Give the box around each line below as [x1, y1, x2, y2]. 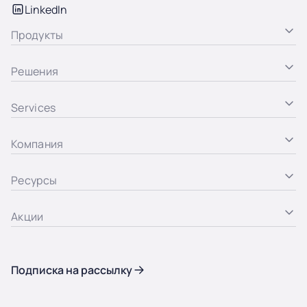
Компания [11, 136, 64, 151]
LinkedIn [25, 1, 67, 17]
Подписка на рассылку [11, 262, 132, 278]
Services [11, 99, 56, 115]
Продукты [11, 27, 64, 42]
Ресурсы [11, 172, 58, 188]
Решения [11, 63, 59, 79]
